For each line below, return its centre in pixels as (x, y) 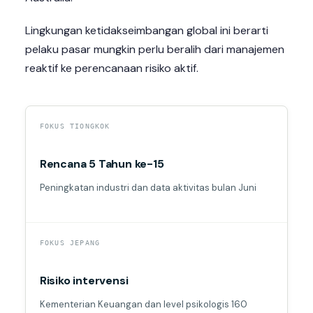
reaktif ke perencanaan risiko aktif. (111, 68)
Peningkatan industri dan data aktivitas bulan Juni (148, 188)
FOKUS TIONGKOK (75, 126)
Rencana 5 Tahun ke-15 (102, 164)
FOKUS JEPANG (70, 243)
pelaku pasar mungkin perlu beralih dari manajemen (154, 50)
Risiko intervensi (84, 281)
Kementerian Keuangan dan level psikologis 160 (143, 305)
